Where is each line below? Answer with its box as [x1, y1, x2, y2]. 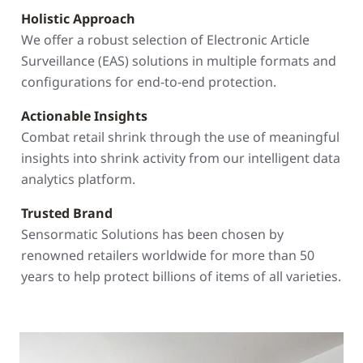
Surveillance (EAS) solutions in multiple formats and [21, 52, 336, 70]
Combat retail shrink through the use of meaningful [21, 128, 340, 146]
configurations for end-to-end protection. [21, 73, 276, 91]
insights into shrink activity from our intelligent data [21, 149, 340, 167]
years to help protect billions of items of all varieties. [21, 267, 341, 285]
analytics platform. [21, 170, 135, 188]
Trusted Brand [21, 204, 113, 222]
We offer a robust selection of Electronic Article [21, 31, 310, 49]
